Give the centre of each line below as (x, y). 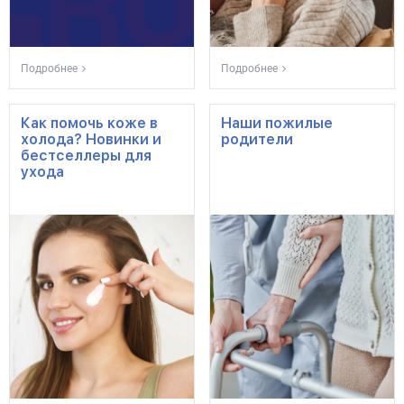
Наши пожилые (277, 123)
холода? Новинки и (91, 139)
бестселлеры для (86, 156)
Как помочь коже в (89, 123)
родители (257, 139)
